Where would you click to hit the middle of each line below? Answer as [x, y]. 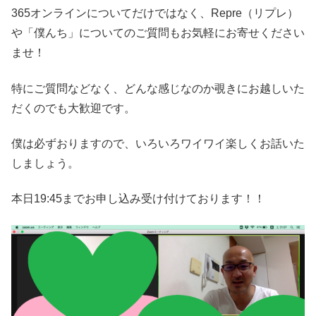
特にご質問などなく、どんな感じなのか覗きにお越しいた [158, 88]
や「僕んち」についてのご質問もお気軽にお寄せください [158, 33]
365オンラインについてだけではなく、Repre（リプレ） [155, 13]
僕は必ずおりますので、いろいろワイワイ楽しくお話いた [158, 143]
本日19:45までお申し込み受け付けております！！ [138, 199]
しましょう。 [45, 163]
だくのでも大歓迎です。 [73, 108]
